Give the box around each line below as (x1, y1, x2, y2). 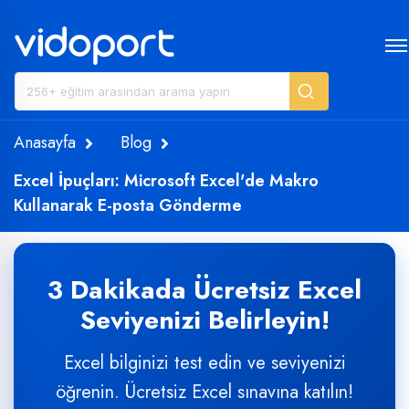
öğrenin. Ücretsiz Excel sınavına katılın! (56, 379, 353, 405)
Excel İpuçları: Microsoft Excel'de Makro (14, 169, 319, 193)
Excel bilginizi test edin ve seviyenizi (63, 350, 346, 376)
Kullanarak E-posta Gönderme (14, 194, 242, 217)
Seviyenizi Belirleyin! (79, 301, 330, 339)
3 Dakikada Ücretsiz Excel (47, 271, 362, 309)
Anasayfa (14, 131, 76, 154)
